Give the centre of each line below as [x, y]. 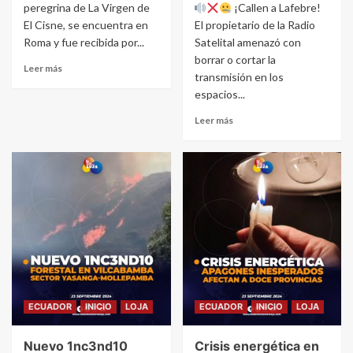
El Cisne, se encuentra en [86, 25]
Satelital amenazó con [247, 43]
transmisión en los [239, 77]
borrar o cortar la [235, 60]
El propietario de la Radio [255, 25]
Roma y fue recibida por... [84, 43]
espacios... [219, 95]
